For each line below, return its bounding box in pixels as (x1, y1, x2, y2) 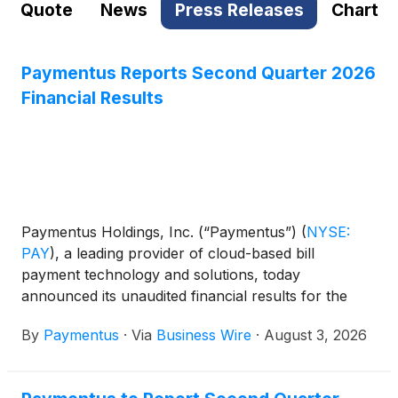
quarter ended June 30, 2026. (21, 308, 222, 327)
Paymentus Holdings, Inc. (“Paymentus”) (21, 223, 301, 242)
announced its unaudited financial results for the (21, 287, 347, 306)
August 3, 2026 (264, 326, 367, 345)
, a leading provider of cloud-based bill (55, 244, 314, 263)
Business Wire (156, 326, 251, 345)
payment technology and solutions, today (21, 266, 300, 284)
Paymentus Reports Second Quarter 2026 (21, 62, 376, 84)
